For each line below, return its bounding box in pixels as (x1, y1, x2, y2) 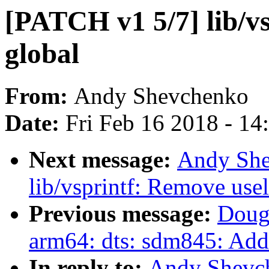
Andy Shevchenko (74, 83, 249, 109)
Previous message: (29, 201, 217, 227)
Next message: (29, 147, 177, 173)
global (5, 38, 79, 69)
